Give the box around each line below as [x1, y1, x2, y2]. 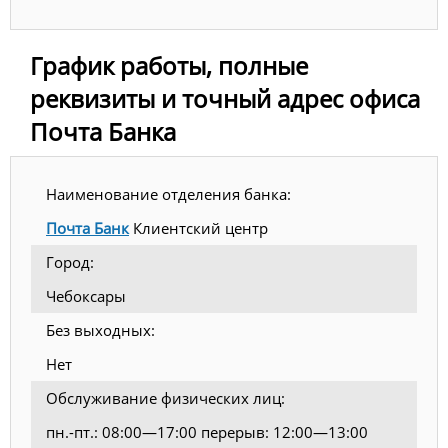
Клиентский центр [129, 218, 268, 239]
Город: [46, 252, 94, 273]
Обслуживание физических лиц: [46, 388, 285, 409]
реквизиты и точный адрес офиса [30, 82, 420, 116]
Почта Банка [30, 115, 176, 149]
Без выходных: [46, 320, 155, 341]
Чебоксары [46, 286, 126, 307]
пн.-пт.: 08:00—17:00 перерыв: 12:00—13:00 [46, 422, 368, 443]
